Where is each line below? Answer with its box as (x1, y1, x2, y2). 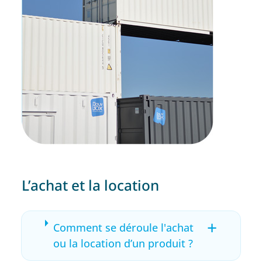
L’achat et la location (22, 175, 159, 195)
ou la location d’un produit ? (53, 236, 193, 250)
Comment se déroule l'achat (53, 220, 194, 235)
